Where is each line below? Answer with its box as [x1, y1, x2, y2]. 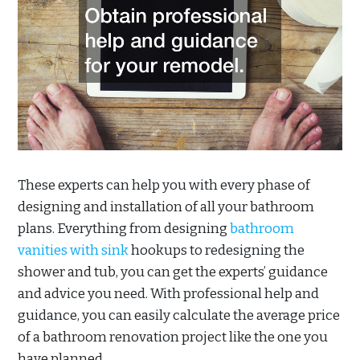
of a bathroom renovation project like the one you [18, 328, 328, 346]
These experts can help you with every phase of [18, 176, 310, 194]
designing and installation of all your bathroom [18, 198, 314, 215]
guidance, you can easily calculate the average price [18, 306, 340, 324]
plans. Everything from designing [18, 219, 230, 237]
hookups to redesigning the [129, 241, 305, 259]
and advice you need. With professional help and [18, 284, 319, 302]
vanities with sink [18, 241, 129, 259]
